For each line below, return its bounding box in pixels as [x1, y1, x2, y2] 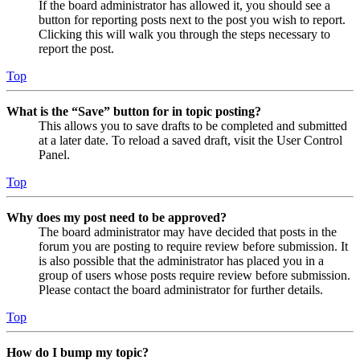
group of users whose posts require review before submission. [39, 268, 350, 282]
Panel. [39, 147, 70, 162]
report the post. [39, 41, 114, 55]
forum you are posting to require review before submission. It [39, 239, 348, 253]
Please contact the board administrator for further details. [39, 282, 323, 297]
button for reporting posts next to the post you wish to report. [39, 12, 346, 27]
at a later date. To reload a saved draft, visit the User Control [39, 133, 342, 147]
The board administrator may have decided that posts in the [39, 224, 337, 239]
